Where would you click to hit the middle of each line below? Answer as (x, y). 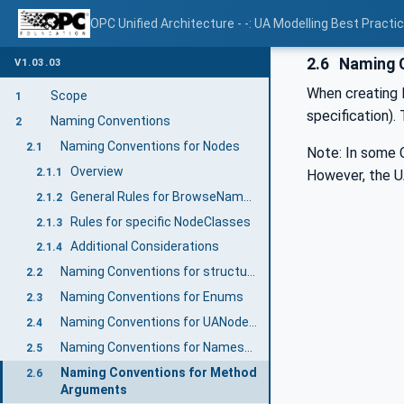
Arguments (93, 390)
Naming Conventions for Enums (151, 297)
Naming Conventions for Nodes (150, 146)
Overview (97, 171)
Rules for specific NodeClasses (161, 221)
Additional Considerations (145, 247)
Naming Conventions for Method (158, 373)
